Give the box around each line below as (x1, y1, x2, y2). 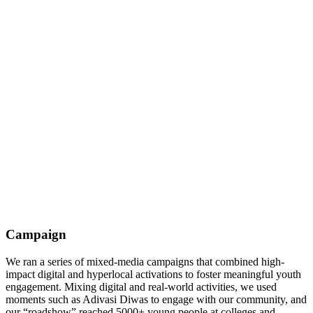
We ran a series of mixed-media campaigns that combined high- (6, 256, 284, 268)
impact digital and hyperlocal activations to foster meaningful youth (6, 268, 301, 281)
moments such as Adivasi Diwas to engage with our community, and (6, 293, 307, 306)
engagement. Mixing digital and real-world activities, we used (6, 281, 277, 293)
